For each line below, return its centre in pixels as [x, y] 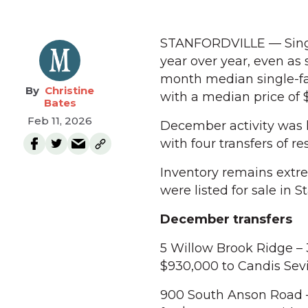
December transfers [226, 219]
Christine [69, 90]
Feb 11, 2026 [60, 121]
